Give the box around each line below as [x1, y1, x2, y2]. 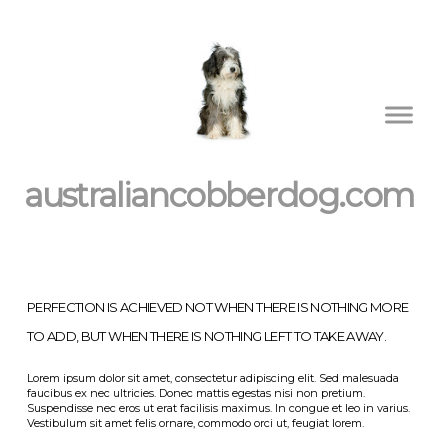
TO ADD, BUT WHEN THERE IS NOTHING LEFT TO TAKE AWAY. [26, 328, 387, 344]
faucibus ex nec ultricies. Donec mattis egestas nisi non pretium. [26, 386, 365, 400]
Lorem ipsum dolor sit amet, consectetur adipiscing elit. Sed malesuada [26, 371, 399, 385]
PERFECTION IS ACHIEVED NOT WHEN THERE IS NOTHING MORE [26, 299, 409, 315]
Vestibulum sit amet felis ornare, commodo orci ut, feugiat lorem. [26, 416, 364, 430]
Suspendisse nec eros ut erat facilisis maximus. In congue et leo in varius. [26, 401, 410, 415]
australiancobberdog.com [24, 174, 414, 215]
